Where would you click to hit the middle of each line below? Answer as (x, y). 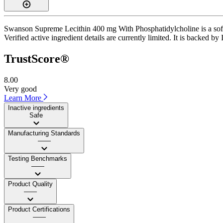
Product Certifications (39, 209)
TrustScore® (37, 58)
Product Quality (30, 184)
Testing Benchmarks (38, 158)
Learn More (24, 98)
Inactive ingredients (36, 108)
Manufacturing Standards (44, 133)
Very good (20, 89)
